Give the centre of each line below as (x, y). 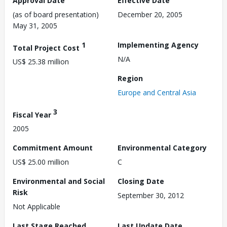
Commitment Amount (53, 148)
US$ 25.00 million (41, 162)
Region (130, 78)
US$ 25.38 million (41, 62)
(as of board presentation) (56, 14)
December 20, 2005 (150, 14)
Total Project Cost (47, 48)
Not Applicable (36, 207)
